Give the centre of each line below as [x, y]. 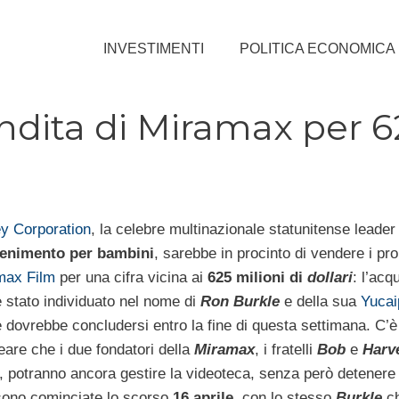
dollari [330, 277]
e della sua [320, 301]
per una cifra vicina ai [131, 277]
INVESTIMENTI [154, 48]
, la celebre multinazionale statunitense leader [243, 229]
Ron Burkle [240, 301]
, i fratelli [285, 349]
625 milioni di [257, 277]
